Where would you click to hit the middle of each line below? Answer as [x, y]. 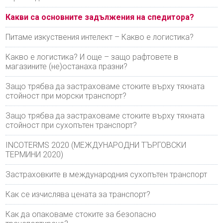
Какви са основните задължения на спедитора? [100, 17]
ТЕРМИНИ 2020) [35, 154]
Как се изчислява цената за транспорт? [78, 194]
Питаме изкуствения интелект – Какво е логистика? [100, 37]
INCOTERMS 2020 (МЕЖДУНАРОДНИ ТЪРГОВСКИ [96, 145]
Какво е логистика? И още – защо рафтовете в [92, 57]
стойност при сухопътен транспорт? [71, 125]
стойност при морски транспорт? [66, 96]
